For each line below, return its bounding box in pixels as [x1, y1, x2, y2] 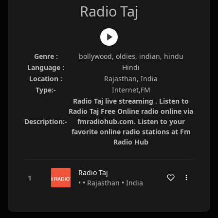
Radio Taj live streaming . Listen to [73, 96, 189, 106]
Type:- [36, 85, 56, 94]
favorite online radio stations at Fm [71, 127, 191, 136]
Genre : [34, 52, 58, 61]
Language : [27, 63, 64, 72]
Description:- [24, 117, 67, 126]
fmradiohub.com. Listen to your [77, 117, 185, 126]
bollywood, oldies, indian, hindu [78, 52, 183, 61]
